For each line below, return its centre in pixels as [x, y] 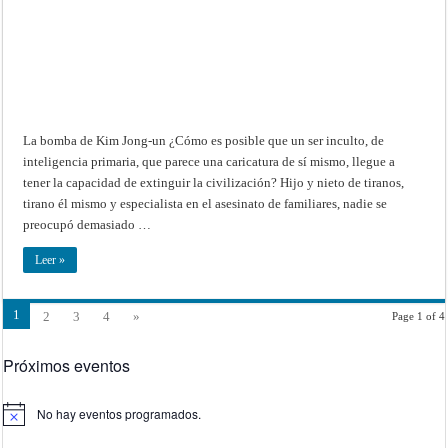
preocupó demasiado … [87, 224]
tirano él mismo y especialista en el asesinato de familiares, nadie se [205, 203]
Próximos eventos [67, 365]
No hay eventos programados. [119, 413]
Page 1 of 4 [418, 315]
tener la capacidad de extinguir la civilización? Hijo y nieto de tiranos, [214, 182]
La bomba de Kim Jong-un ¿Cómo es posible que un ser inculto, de [204, 140]
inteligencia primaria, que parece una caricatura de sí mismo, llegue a [209, 161]
